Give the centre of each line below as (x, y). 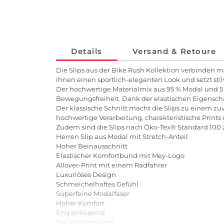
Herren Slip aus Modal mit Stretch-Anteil (122, 137)
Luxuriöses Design (86, 175)
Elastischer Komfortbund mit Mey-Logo (120, 156)
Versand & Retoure (174, 51)
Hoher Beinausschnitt (92, 146)
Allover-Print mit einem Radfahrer (111, 165)
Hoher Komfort (80, 203)
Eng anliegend (80, 213)
